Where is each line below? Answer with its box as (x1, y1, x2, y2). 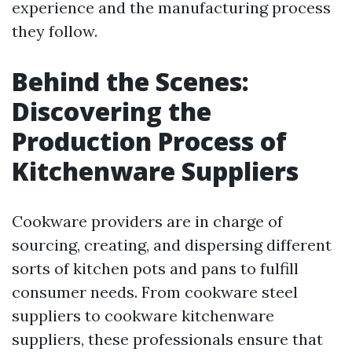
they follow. (12, 21, 97, 41)
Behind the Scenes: (12, 64, 249, 98)
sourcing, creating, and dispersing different (12, 235, 332, 255)
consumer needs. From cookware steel (12, 282, 298, 302)
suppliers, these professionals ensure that (12, 329, 323, 349)
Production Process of (12, 124, 287, 158)
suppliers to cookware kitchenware (12, 306, 274, 325)
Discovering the (12, 94, 211, 128)
